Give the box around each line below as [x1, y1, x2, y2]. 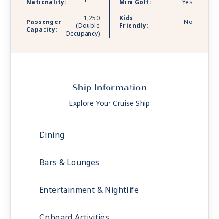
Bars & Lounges [39, 157, 100, 169]
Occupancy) [65, 29, 100, 39]
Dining [39, 130, 65, 141]
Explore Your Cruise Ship [69, 98, 150, 109]
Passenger [26, 18, 62, 27]
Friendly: [119, 22, 149, 31]
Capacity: [26, 25, 58, 35]
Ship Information [72, 82, 147, 93]
